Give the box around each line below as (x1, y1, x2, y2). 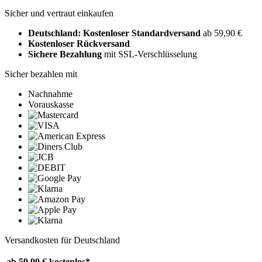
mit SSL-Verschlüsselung (102, 49, 197, 60)
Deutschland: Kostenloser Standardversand (28, 28, 203, 39)
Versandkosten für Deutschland (5, 235, 120, 246)
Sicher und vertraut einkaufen (5, 8, 113, 19)
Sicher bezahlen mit (5, 69, 77, 80)
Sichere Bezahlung (28, 49, 102, 60)
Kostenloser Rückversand (28, 39, 130, 49)
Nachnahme (28, 89, 73, 99)
